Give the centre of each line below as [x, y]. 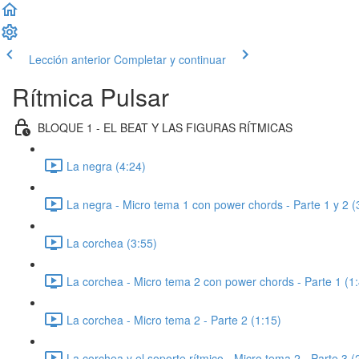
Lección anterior [70, 59]
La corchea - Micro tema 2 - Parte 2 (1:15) [174, 319]
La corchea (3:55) [112, 242]
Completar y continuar [170, 59]
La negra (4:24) [106, 165]
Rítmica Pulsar [91, 97]
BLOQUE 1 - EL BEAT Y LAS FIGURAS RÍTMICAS [165, 127]
